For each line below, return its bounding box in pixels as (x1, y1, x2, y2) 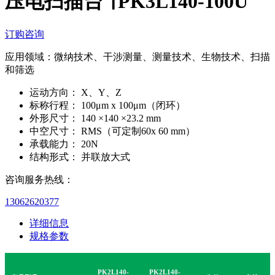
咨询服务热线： (5, 174, 74, 185)
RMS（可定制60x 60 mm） (79, 126, 195, 137)
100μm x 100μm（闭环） (79, 100, 185, 111)
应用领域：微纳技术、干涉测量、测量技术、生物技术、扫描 (5, 52, 270, 63)
